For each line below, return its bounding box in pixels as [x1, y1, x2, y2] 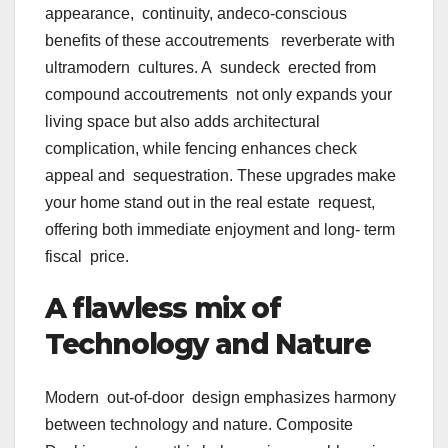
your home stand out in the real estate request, [45, 194, 375, 212]
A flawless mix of [45, 291, 281, 326]
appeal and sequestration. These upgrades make [45, 167, 396, 185]
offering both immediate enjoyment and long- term [45, 221, 399, 239]
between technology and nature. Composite [45, 416, 353, 434]
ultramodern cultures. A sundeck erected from [45, 59, 380, 77]
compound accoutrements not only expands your [45, 86, 392, 104]
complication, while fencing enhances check [45, 140, 357, 158]
